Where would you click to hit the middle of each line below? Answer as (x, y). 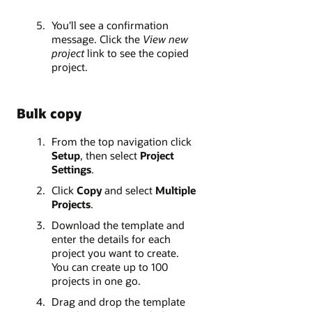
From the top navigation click (121, 142)
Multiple (174, 190)
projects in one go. (96, 281)
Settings (71, 170)
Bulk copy (49, 113)
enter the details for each (111, 239)
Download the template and (118, 225)
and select (128, 190)
